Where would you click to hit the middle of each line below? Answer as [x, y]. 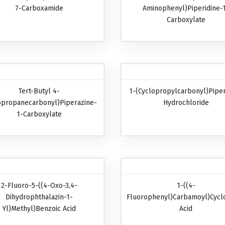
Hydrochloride [186, 103]
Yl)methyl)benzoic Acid [39, 209]
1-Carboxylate [39, 114]
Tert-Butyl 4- [39, 91]
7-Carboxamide [39, 8]
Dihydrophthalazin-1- [39, 197]
